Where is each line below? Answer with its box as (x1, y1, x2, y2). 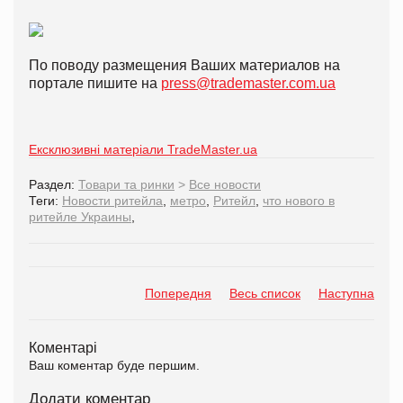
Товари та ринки (78, 177, 175, 193)
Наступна (318, 286, 374, 301)
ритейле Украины (29, 210, 131, 225)
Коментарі (29, 339, 97, 356)
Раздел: (29, 177, 78, 193)
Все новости (189, 177, 261, 193)
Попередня (145, 286, 211, 301)
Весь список (229, 286, 300, 301)
